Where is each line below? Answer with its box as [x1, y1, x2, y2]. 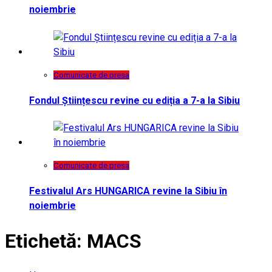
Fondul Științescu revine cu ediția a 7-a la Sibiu [29, 94, 240, 106]
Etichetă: [5, 229, 87, 253]
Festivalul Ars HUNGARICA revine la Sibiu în [29, 185, 227, 197]
